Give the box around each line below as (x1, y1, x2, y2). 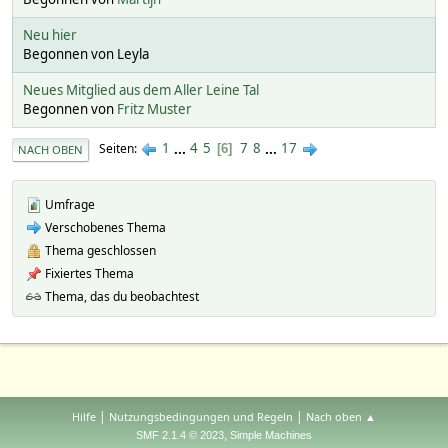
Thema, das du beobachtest (42, 287, 199, 305)
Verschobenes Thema (42, 218, 166, 236)
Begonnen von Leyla (23, 44, 149, 63)
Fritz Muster (117, 99, 192, 118)
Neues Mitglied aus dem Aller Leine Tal (23, 80, 259, 99)
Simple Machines (230, 429, 312, 441)
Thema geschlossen (42, 241, 156, 259)
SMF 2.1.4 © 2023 (136, 429, 224, 441)
